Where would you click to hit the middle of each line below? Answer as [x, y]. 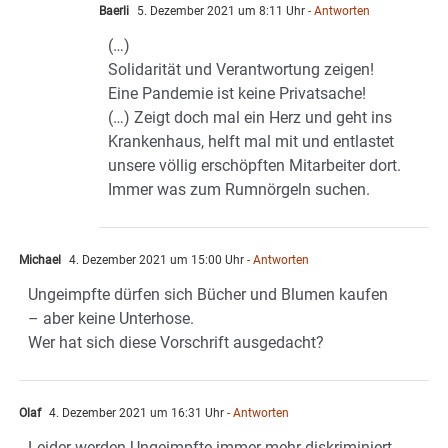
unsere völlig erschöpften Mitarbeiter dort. [254, 166]
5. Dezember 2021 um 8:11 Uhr [219, 11]
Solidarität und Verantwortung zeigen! [241, 70]
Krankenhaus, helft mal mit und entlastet [251, 142]
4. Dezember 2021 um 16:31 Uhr [135, 413]
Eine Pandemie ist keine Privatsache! [237, 94]
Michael [40, 260]
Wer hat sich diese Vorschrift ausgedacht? [176, 343]
